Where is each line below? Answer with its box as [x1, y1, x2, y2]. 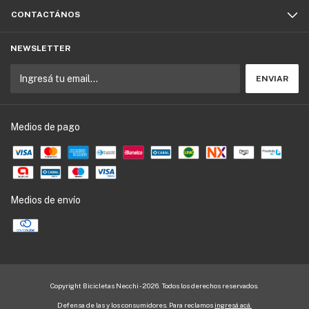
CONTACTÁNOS [11, 10, 80, 20]
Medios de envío [10, 195, 81, 206]
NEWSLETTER [10, 43, 70, 54]
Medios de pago [10, 121, 80, 133]
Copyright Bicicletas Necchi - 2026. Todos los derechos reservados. [50, 281, 259, 290]
